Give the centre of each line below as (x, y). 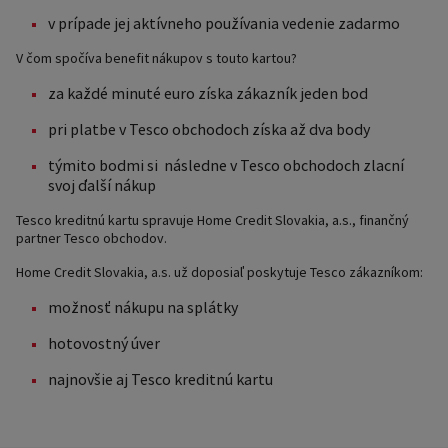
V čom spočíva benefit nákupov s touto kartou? (156, 58)
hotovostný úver (104, 343)
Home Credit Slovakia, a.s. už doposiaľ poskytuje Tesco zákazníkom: (219, 272)
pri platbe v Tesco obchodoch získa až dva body (209, 129)
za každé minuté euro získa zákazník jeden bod (208, 93)
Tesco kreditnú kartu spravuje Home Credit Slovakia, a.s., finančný (212, 220)
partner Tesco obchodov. (91, 238)
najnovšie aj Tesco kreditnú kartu (160, 379)
